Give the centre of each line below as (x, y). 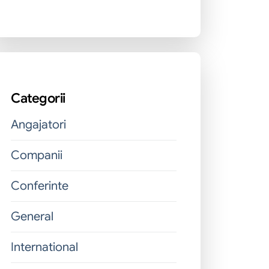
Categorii (38, 98)
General (32, 216)
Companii (37, 155)
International (44, 247)
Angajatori (38, 125)
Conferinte (40, 186)
